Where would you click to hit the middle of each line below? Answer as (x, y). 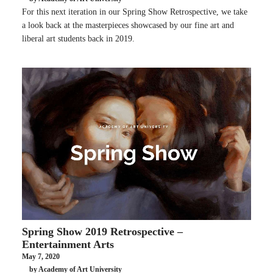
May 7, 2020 (41, 256)
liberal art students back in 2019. (78, 38)
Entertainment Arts (68, 244)
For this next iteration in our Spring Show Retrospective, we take (135, 12)
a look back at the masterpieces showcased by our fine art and (128, 25)
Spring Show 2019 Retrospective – (102, 231)
